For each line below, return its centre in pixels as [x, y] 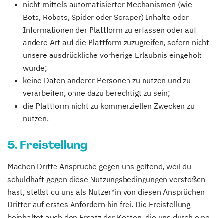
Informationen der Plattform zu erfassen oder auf [109, 30]
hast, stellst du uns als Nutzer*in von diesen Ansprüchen [106, 192]
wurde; [35, 68]
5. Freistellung [47, 145]
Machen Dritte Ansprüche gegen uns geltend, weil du [99, 166]
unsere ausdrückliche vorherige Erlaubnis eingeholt [112, 55]
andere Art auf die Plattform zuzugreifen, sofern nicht [116, 42]
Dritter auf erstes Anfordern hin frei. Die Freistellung [99, 204]
